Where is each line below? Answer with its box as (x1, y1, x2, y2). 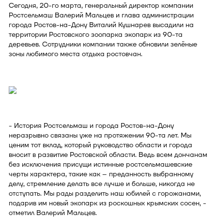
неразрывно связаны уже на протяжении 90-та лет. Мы (9, 130, 191, 140)
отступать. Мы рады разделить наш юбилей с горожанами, (9, 188, 201, 198)
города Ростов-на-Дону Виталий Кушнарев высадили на (9, 20, 194, 30)
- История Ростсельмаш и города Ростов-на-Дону (9, 121, 174, 130)
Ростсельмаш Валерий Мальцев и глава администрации (9, 10, 194, 20)
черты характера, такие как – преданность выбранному (9, 169, 193, 179)
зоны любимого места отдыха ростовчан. (9, 49, 142, 59)
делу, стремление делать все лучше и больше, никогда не (9, 179, 195, 188)
